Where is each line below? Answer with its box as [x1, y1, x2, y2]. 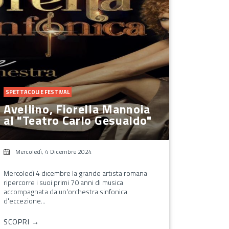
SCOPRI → [3, 216, 39, 227]
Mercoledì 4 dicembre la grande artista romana [3, 167, 147, 178]
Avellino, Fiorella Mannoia [3, 99, 151, 118]
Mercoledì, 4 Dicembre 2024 [15, 146, 92, 156]
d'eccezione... [3, 195, 45, 206]
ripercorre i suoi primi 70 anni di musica [3, 176, 123, 188]
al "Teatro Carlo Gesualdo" [3, 110, 153, 129]
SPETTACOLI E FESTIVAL [5, 87, 70, 96]
